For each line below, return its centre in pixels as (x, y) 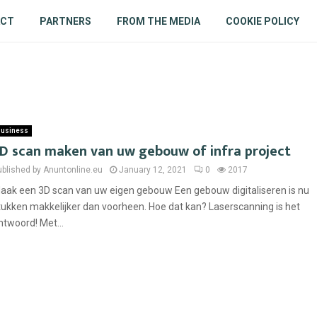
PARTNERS (65, 21)
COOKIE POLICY (262, 21)
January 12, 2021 (153, 170)
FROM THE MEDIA (158, 21)
